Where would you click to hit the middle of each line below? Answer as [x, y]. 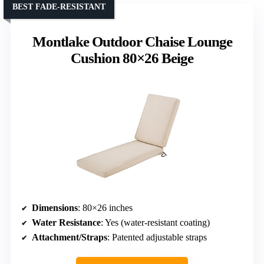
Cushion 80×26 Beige [132, 58]
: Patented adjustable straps [157, 237]
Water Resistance [66, 222]
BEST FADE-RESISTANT [59, 6]
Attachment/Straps [70, 237]
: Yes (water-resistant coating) [155, 222]
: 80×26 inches [105, 207]
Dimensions [55, 207]
